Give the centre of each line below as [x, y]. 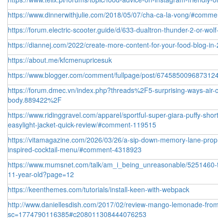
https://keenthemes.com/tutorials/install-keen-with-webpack [99, 189]
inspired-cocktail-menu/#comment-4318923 [75, 149]
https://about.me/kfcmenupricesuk [60, 60]
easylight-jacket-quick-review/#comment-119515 [82, 125]
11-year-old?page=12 [41, 174]
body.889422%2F [35, 100]
